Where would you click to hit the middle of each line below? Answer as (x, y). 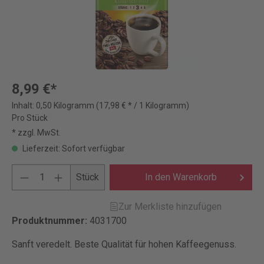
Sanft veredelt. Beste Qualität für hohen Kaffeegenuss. (124, 244)
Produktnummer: (51, 221)
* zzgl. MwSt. (36, 133)
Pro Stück (30, 118)
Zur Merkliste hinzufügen (170, 207)
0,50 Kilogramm (66, 105)
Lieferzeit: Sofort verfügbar (73, 148)
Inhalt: (24, 105)
